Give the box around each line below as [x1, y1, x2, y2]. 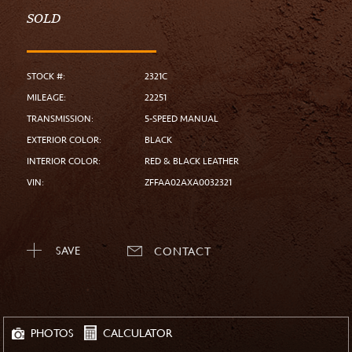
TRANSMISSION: [27, 113, 93, 126]
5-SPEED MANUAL [145, 113, 218, 126]
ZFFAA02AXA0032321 [145, 177, 232, 189]
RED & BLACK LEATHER [145, 156, 239, 168]
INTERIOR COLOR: [27, 156, 101, 168]
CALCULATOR [103, 324, 172, 341]
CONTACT [154, 242, 211, 259]
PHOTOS [31, 324, 73, 342]
